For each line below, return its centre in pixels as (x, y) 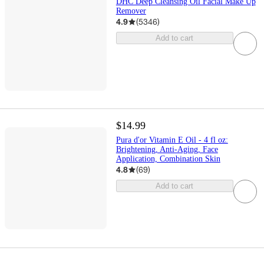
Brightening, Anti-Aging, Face (167, 150)
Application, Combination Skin (168, 159)
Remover (131, 11)
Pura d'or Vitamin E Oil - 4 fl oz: (172, 140)
